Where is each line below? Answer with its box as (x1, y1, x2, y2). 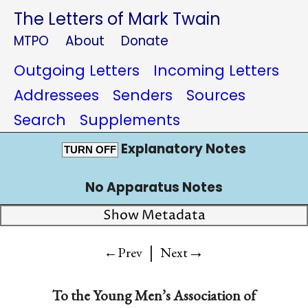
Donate (121, 32, 168, 50)
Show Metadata (102, 207, 206, 224)
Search (14, 110, 66, 130)
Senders (113, 85, 173, 105)
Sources (186, 85, 245, 105)
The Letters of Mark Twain (14, 8, 221, 30)
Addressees (14, 85, 99, 105)
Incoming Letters (153, 60, 279, 80)
